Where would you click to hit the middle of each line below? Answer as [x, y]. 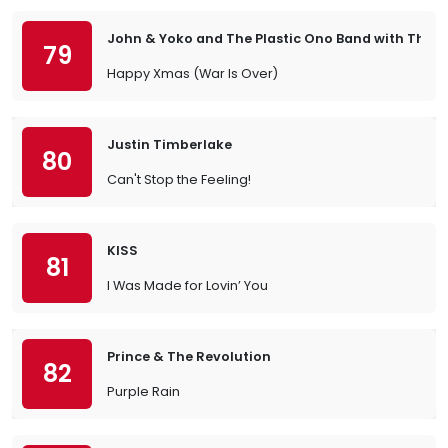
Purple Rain [143, 391]
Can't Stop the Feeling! [179, 179]
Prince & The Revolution [189, 356]
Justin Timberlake [169, 144]
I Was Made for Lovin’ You [187, 285]
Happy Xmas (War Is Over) [192, 73]
